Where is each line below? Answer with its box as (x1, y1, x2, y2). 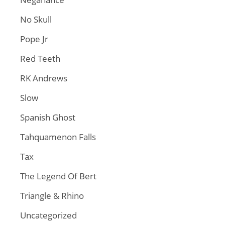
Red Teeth (20, 53, 60, 64)
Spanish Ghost (20, 111, 75, 123)
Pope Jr (20, 33, 48, 45)
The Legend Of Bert (20, 170, 96, 182)
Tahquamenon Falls (20, 131, 96, 143)
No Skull (20, 14, 52, 25)
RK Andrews (20, 72, 67, 84)
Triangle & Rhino (20, 190, 84, 201)
